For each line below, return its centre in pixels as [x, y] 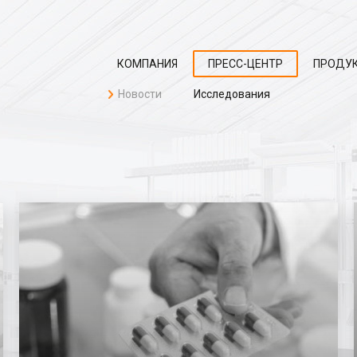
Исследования [232, 94]
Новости [140, 94]
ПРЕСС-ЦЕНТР [245, 64]
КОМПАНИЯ [147, 64]
